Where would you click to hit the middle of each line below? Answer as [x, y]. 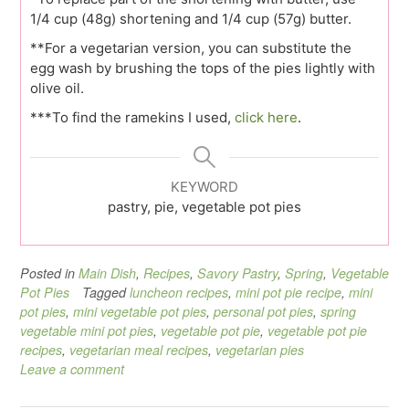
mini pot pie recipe [288, 292]
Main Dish [107, 273]
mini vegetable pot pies [140, 311]
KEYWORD [204, 186]
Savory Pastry [237, 273]
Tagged [106, 292]
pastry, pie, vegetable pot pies [204, 206]
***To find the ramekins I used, [132, 117]
